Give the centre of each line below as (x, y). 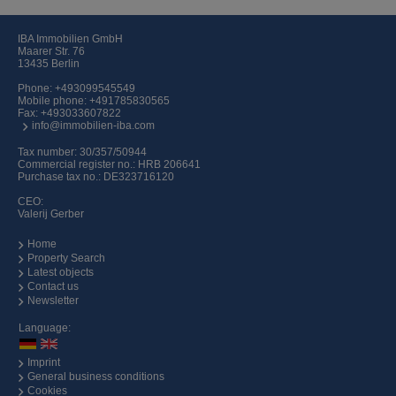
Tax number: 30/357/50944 (82, 152)
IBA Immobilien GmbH (70, 39)
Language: (45, 328)
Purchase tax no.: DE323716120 (96, 177)
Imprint (44, 363)
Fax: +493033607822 (69, 114)
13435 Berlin (49, 64)
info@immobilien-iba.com (93, 126)
